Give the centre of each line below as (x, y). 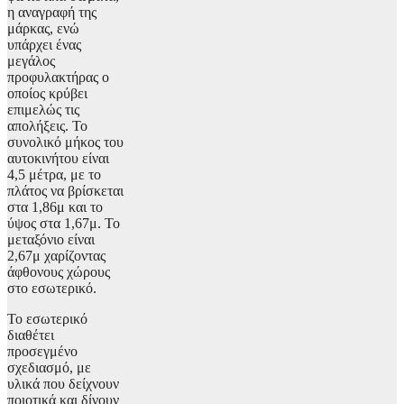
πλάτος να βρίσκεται (65, 191)
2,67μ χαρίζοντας (56, 256)
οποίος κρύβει (47, 94)
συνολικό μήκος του (65, 142)
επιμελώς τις (43, 110)
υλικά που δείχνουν (63, 384)
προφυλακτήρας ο (58, 78)
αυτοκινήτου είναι (58, 159)
